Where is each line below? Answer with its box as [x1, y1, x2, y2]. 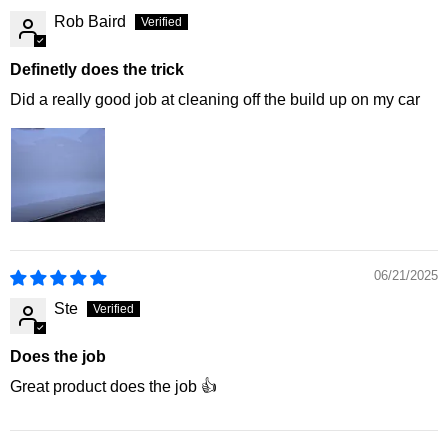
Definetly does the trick [10, 61, 184, 79]
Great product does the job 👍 [10, 378, 217, 396]
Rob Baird [54, 13, 126, 31]
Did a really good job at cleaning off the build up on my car [10, 91, 420, 109]
